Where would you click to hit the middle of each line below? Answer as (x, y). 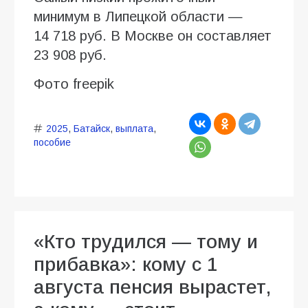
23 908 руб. (70, 55)
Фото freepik (74, 84)
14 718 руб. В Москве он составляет (153, 35)
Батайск (91, 128)
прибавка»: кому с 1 (126, 264)
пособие (52, 142)
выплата (134, 128)
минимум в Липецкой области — (138, 16)
